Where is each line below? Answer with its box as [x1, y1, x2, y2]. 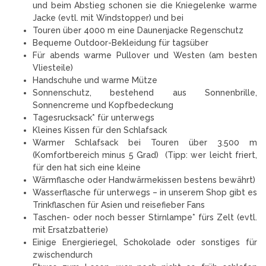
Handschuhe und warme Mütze [33, 75, 157, 85]
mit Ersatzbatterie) [33, 224, 108, 235]
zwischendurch [33, 249, 93, 259]
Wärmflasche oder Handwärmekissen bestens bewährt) [33, 175, 255, 185]
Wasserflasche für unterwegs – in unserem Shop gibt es [33, 187, 257, 197]
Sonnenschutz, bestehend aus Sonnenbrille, [33, 87, 257, 97]
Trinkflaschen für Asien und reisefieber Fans [33, 199, 205, 210]
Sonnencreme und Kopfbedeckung [33, 100, 173, 110]
